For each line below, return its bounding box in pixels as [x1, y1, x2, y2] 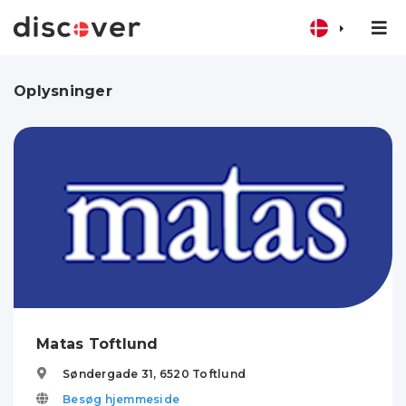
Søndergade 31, [63, 367, 159, 382]
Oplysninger [14, 82, 112, 101]
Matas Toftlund [36, 335, 159, 353]
